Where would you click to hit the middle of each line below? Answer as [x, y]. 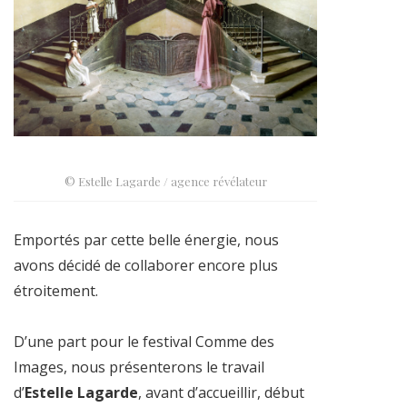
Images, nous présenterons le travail [139, 367]
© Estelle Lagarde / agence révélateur [165, 182]
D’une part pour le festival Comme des [144, 342]
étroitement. [56, 291]
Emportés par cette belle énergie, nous [146, 240]
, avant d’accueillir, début [221, 393]
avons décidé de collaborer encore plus [146, 266]
